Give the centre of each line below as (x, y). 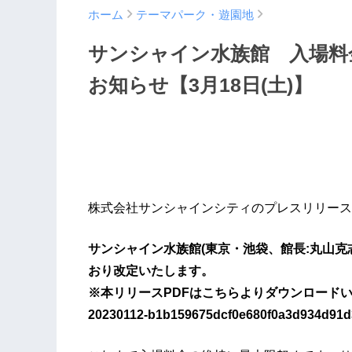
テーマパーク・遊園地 (195, 15)
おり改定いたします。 (151, 271)
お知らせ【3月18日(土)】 (200, 85)
